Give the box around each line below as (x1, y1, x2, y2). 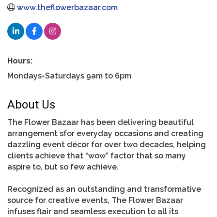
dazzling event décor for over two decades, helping (7, 139, 206, 149)
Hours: (7, 56, 32, 65)
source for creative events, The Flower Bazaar (7, 195, 183, 205)
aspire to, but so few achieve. (7, 162, 119, 171)
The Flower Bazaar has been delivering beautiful (7, 117, 194, 127)
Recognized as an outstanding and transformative (7, 184, 201, 194)
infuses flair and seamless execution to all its (7, 206, 178, 216)
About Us (7, 97, 55, 111)
